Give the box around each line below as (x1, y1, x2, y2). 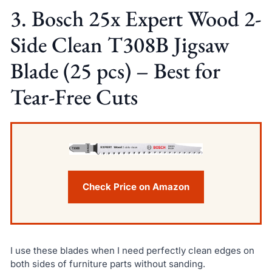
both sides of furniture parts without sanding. (10, 257, 205, 270)
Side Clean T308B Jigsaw (10, 30, 229, 59)
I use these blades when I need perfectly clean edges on (10, 244, 254, 256)
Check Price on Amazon (83, 180, 189, 192)
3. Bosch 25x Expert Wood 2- (10, 4, 261, 33)
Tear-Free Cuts (10, 82, 138, 111)
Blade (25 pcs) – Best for (10, 56, 220, 85)
